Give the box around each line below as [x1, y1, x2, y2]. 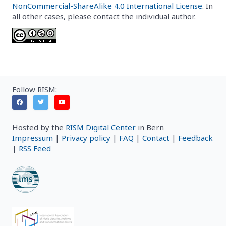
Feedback [178, 133, 213, 143]
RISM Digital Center [66, 122, 136, 132]
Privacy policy [62, 133, 110, 143]
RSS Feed [19, 143, 51, 153]
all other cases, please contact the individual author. [12, 11, 196, 21]
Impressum [12, 133, 53, 143]
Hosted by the [12, 122, 66, 132]
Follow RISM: [12, 84, 57, 94]
